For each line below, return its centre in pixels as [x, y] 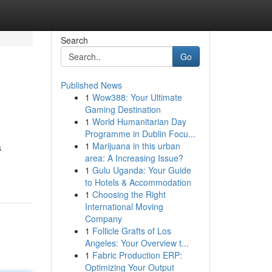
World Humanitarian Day [139, 121]
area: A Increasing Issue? [134, 158]
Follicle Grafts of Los [131, 231]
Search [74, 40]
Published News [91, 85]
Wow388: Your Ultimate [137, 97]
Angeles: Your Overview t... [137, 243]
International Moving [124, 206]
